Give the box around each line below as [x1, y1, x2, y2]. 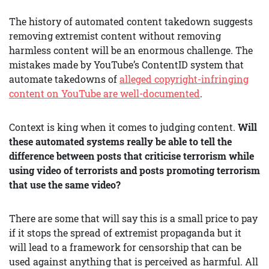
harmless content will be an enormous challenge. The [9, 44, 253, 56]
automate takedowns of [9, 73, 119, 85]
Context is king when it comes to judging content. [9, 121, 235, 133]
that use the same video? [9, 178, 121, 191]
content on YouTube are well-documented [9, 87, 200, 100]
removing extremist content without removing [9, 29, 221, 42]
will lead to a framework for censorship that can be [9, 241, 241, 253]
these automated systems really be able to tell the [9, 135, 232, 148]
